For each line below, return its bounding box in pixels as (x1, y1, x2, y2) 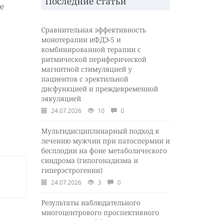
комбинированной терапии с (41, 45, 141, 55)
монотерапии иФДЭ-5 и (41, 35, 121, 45)
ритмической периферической (41, 55, 146, 64)
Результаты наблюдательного (41, 198, 140, 208)
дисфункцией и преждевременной (41, 84, 158, 94)
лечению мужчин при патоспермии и (41, 136, 170, 146)
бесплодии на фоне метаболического (41, 146, 167, 156)
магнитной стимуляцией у (41, 64, 132, 74)
